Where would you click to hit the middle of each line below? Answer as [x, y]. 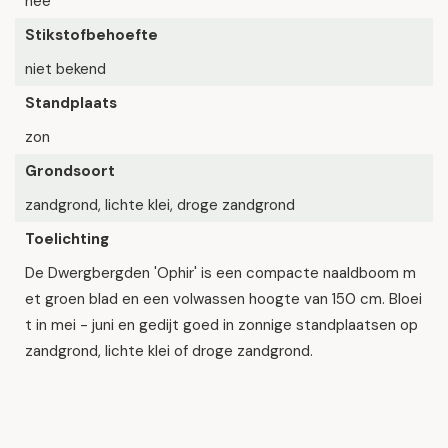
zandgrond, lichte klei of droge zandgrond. [169, 351]
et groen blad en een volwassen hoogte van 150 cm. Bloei [223, 299]
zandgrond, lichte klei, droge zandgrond [160, 205]
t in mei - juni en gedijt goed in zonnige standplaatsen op [221, 325]
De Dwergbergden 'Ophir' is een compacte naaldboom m [220, 273]
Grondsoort [70, 171]
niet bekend [65, 69]
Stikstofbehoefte [91, 35]
